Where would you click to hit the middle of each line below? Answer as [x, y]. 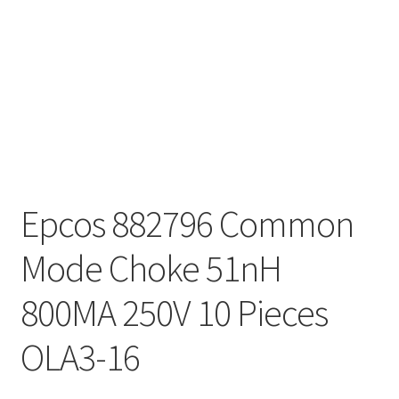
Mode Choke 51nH [151, 268]
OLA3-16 [80, 357]
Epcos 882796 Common [187, 223]
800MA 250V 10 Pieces [174, 312]
